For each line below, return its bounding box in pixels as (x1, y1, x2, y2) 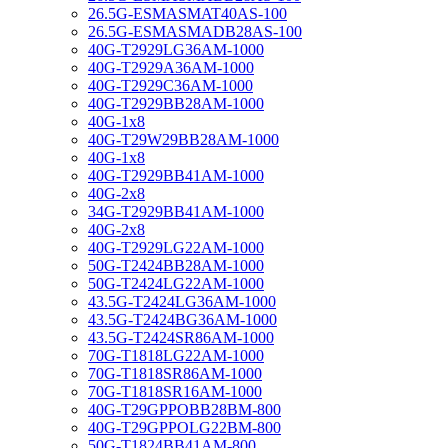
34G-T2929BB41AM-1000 (88, 203, 264, 221)
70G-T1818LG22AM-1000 (88, 347, 264, 365)
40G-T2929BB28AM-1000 (88, 95, 264, 113)
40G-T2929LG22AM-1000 (88, 239, 264, 257)
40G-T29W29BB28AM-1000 (88, 131, 279, 149)
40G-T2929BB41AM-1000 (88, 167, 264, 185)
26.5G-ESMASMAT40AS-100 (88, 5, 287, 23)
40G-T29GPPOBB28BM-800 (88, 401, 281, 419)
